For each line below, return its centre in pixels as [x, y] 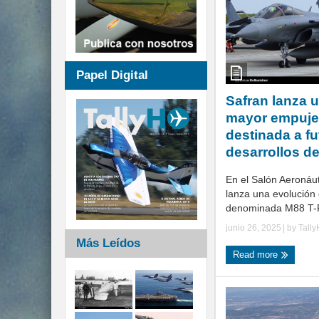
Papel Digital [112, 75]
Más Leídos [108, 243]
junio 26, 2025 [253, 228]
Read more [257, 255]
